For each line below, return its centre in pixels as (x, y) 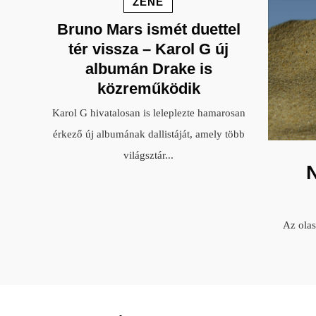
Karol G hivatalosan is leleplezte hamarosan (148, 113)
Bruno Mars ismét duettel (148, 29)
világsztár (145, 155)
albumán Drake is (148, 68)
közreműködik (148, 88)
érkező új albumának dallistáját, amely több (148, 134)
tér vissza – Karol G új (149, 49)
